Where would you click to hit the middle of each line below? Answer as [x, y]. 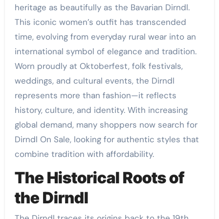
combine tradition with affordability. [84, 154]
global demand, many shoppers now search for [106, 124]
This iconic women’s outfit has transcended [100, 22]
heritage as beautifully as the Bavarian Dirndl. [102, 7]
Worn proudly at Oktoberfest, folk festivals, [99, 66]
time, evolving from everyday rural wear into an [105, 36]
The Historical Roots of [99, 177]
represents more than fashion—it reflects [95, 95]
